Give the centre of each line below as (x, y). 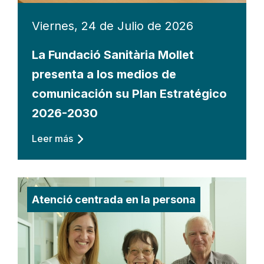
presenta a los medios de (104, 74)
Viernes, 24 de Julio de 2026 (113, 26)
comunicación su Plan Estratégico (129, 93)
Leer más (52, 138)
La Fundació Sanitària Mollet (113, 55)
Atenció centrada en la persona (114, 199)
